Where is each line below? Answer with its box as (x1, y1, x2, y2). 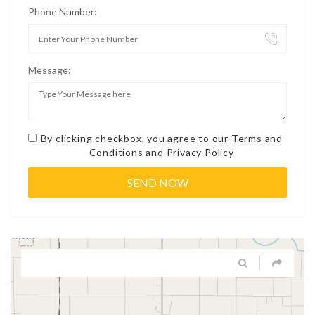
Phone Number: (28, 6, 97, 18)
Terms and (231, 132, 283, 144)
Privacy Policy (166, 146, 234, 158)
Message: (28, 64, 71, 76)
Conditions (89, 146, 143, 158)
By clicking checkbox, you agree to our (40, 132, 231, 144)
